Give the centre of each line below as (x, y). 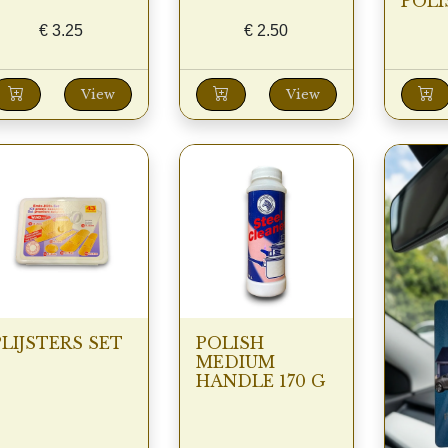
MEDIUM (235, 362)
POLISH (229, 343)
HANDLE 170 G (260, 381)
